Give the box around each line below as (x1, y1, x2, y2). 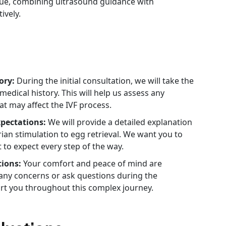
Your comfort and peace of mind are (23, 157, 162, 169)
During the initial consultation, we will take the (17, 75, 194, 86)
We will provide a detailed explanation (48, 116, 192, 128)
